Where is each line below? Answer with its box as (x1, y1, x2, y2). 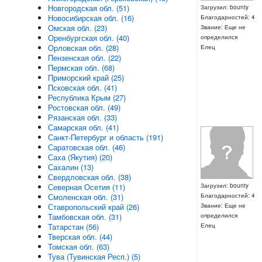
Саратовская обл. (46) (47, 142, 125, 153)
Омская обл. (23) (47, 22, 107, 33)
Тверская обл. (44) (47, 231, 112, 242)
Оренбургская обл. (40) (47, 32, 129, 43)
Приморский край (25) (47, 72, 124, 83)
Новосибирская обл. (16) (47, 12, 134, 23)
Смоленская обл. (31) (47, 191, 123, 202)
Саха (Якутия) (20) (47, 151, 112, 163)
